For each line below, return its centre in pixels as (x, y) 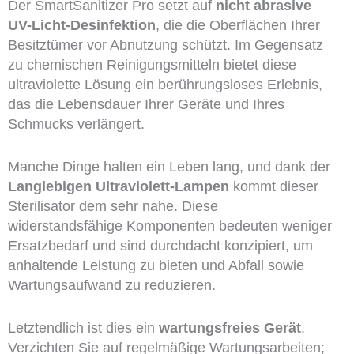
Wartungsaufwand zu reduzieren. (111, 285)
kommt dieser (273, 186)
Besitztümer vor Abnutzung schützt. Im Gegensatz (165, 45)
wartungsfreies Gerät (230, 328)
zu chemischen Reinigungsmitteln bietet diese (152, 65)
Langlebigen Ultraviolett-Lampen (118, 186)
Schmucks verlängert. (76, 124)
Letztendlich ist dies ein (83, 328)
